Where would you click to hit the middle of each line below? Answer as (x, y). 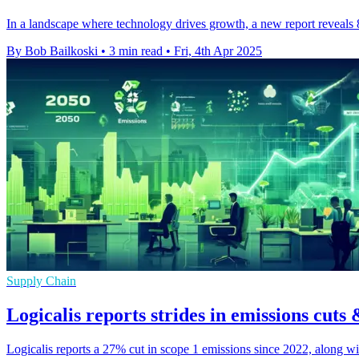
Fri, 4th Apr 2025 (218, 51)
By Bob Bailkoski (52, 51)
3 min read (136, 51)
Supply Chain (41, 281)
